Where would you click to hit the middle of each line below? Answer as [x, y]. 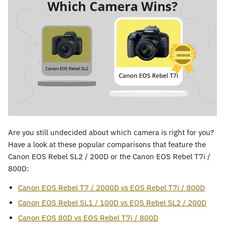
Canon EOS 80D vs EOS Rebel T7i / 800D [88, 218]
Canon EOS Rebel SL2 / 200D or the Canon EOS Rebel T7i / [109, 157]
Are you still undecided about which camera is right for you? [111, 133]
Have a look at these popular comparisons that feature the [107, 145]
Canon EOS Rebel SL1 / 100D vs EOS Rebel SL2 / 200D [112, 203]
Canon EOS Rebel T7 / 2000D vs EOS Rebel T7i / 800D [111, 188]
